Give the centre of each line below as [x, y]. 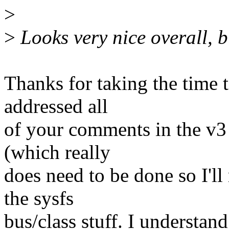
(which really [57, 152]
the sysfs [39, 198]
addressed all [56, 106]
